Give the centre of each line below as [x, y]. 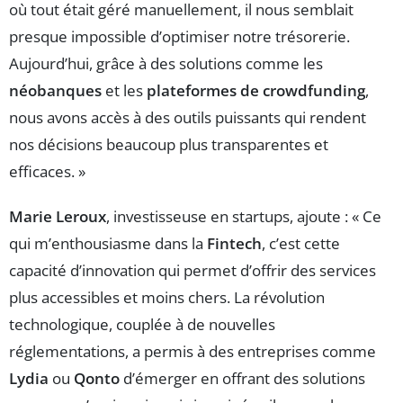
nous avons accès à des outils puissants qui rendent [188, 118]
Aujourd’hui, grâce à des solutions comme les [166, 64]
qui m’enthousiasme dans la [108, 244]
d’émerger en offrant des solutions [242, 379]
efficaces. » [47, 172]
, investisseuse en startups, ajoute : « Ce [244, 217]
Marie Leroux [58, 217]
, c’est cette [301, 244]
